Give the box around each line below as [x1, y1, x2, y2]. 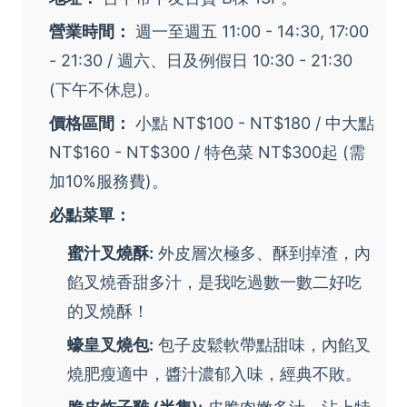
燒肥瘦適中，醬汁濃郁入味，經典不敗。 [67, 364, 362, 384]
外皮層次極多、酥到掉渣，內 [154, 243, 371, 263]
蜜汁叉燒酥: [67, 243, 154, 263]
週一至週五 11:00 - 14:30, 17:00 [131, 22, 369, 42]
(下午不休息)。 [49, 80, 160, 100]
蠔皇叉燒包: [67, 335, 154, 355]
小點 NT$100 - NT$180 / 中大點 [131, 114, 374, 134]
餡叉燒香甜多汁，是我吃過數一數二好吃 [67, 273, 362, 293]
